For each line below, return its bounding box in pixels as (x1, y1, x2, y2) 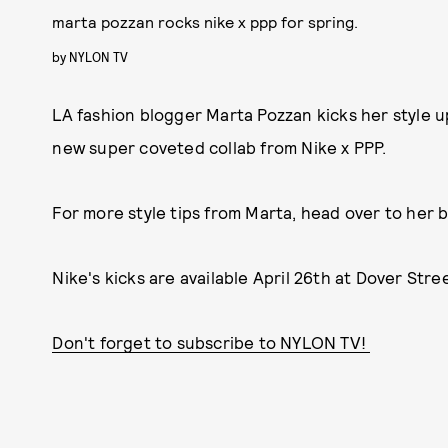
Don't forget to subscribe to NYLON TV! (52, 332, 371, 352)
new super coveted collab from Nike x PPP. (52, 137, 387, 157)
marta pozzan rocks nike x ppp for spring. (52, 12, 359, 31)
